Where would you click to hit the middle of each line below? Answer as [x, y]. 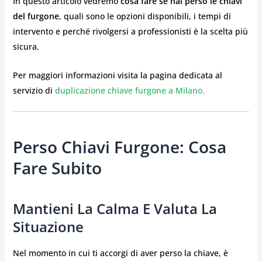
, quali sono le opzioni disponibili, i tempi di [145, 16]
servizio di [32, 90]
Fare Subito [57, 168]
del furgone [36, 16]
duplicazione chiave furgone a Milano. [128, 90]
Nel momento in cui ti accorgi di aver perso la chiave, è [120, 253]
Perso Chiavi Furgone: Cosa [119, 147]
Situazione [48, 227]
